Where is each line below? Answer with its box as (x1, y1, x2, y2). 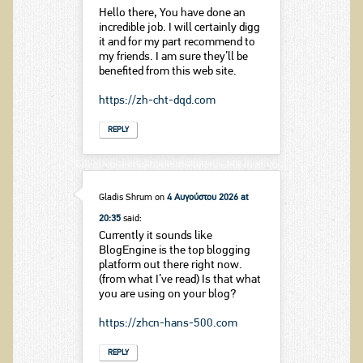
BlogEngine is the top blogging (98, 244, 250, 257)
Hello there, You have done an (98, 7, 246, 20)
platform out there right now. (98, 258, 242, 271)
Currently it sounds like (98, 229, 212, 242)
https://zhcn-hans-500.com (98, 317, 237, 330)
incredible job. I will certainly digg (98, 22, 260, 35)
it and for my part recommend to (98, 36, 255, 49)
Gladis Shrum (98, 192, 152, 203)
